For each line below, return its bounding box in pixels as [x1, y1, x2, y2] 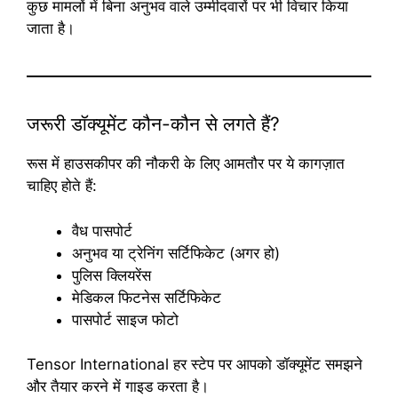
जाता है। [27, 20, 75, 38]
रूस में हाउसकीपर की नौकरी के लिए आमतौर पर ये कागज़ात [27, 155, 345, 173]
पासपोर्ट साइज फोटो [72, 310, 179, 329]
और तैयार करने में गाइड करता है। [27, 378, 209, 396]
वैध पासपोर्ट [72, 221, 132, 240]
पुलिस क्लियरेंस [72, 266, 151, 284]
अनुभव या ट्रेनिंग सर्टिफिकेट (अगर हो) [72, 243, 280, 262]
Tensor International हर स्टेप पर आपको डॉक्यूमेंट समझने [27, 355, 362, 374]
